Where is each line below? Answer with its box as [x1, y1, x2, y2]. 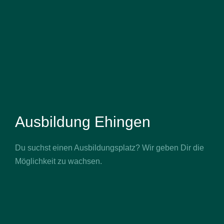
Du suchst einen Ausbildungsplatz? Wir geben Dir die [15, 143, 204, 152]
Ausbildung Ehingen [15, 113, 150, 130]
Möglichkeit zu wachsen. [15, 156, 102, 165]
